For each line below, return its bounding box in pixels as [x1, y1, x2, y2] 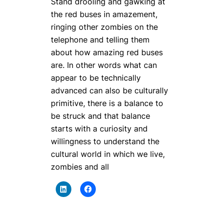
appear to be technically [51, 73, 141, 83]
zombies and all [51, 162, 109, 172]
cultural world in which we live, [51, 149, 165, 159]
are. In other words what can [51, 60, 157, 70]
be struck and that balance [51, 111, 150, 121]
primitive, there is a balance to [51, 98, 163, 109]
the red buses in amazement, [51, 9, 157, 20]
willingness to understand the [51, 136, 159, 147]
